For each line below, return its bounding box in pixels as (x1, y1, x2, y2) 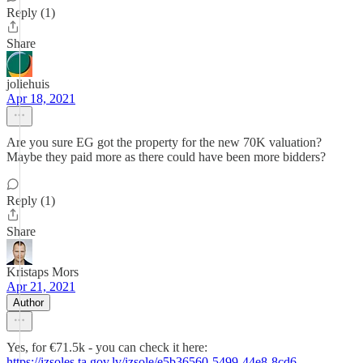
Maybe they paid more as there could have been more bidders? (6, 150, 326, 164)
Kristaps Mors (6, 265, 79, 279)
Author (13, 297, 44, 309)
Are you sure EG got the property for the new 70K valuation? (6, 135, 322, 149)
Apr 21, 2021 (6, 280, 75, 293)
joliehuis (6, 77, 49, 91)
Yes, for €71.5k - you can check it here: (6, 340, 207, 354)
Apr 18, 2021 (6, 92, 75, 105)
